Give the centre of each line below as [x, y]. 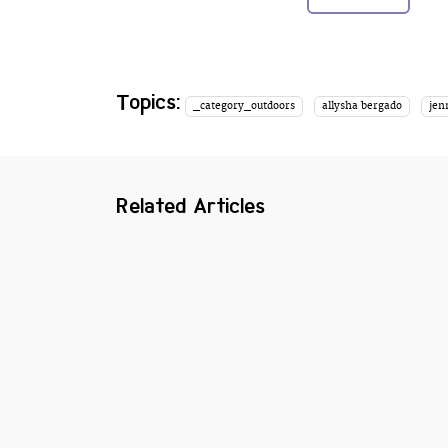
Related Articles [191, 205]
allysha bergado [361, 105]
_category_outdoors [244, 105]
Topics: [149, 101]
